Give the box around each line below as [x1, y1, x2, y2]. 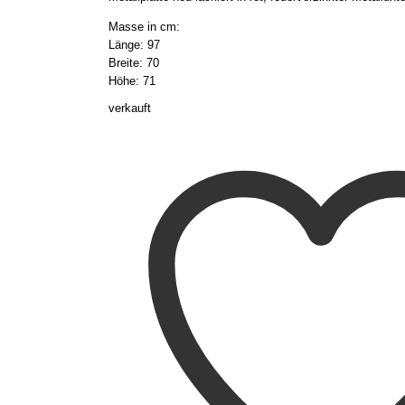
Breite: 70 [108, 55, 159, 70]
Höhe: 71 [108, 73, 155, 88]
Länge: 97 [108, 37, 160, 52]
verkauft [108, 100, 151, 115]
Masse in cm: [108, 19, 180, 33]
